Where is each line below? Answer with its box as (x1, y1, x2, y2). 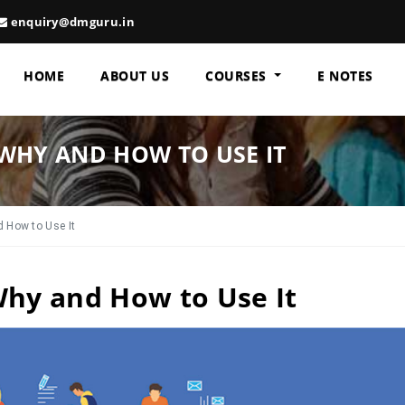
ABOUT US (100, 66, 170, 84)
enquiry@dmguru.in (7, 14, 135, 30)
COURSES (205, 66, 271, 84)
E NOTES (317, 66, 373, 84)
